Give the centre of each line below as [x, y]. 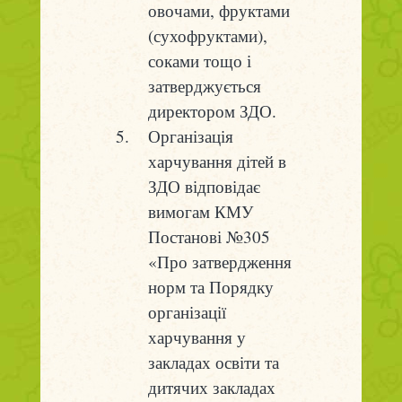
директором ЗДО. [212, 111]
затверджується [204, 86]
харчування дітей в [217, 162]
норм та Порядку [210, 287]
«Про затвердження [219, 262]
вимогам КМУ [200, 212]
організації [187, 312]
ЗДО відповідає [204, 187]
